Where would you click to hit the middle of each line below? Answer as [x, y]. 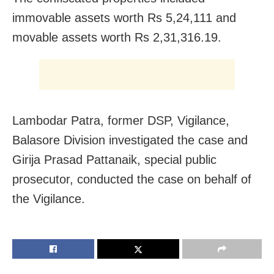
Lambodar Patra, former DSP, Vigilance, [121, 121]
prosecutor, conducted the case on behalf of [132, 180]
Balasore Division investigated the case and [130, 140]
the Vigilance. [49, 199]
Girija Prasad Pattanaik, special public [114, 160]
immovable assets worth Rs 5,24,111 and [124, 18]
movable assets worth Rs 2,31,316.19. [117, 38]
